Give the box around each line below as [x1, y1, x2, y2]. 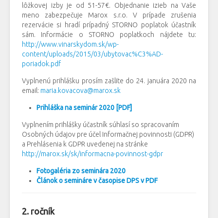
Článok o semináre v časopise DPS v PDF [36, 177, 158, 185]
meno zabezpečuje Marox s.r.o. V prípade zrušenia [22, 11, 196, 19]
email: [22, 87, 40, 95]
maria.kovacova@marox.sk [40, 87, 121, 95]
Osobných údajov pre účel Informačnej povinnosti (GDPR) [22, 130, 194, 139]
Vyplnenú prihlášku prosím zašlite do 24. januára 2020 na [22, 77, 196, 85]
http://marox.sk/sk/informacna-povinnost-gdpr [22, 150, 163, 158]
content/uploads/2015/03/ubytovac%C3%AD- [22, 50, 163, 58]
